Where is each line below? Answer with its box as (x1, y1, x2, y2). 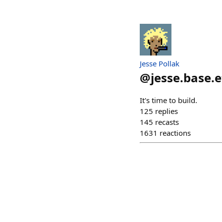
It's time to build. (140, 95, 197, 105)
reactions (160, 128, 191, 138)
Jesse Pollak (140, 58, 179, 68)
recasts (155, 117, 179, 127)
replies (155, 106, 178, 116)
